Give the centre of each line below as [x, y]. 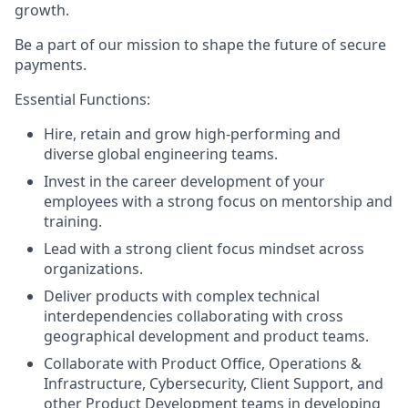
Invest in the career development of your [184, 181]
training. [73, 221]
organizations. [93, 268]
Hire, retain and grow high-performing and [192, 133]
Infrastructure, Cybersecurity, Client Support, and [214, 383]
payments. [51, 64]
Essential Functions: [82, 99]
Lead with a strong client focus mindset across [204, 248]
